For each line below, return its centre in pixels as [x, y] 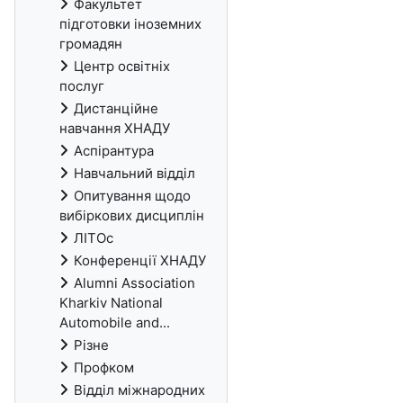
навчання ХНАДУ [115, 128]
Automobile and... [115, 322]
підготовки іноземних [130, 24]
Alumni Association [134, 283]
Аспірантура [114, 151]
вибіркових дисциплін [132, 215]
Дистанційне [116, 108]
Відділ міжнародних [139, 390]
